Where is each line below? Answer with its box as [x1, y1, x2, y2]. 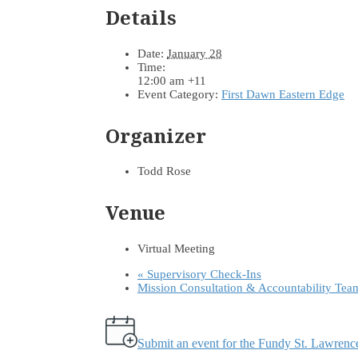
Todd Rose [137, 165, 191, 178]
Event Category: [137, 87, 218, 101]
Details [105, 3, 177, 30]
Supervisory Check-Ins [144, 268, 261, 281]
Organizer [105, 121, 206, 149]
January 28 [167, 46, 222, 60]
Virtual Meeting [137, 242, 215, 256]
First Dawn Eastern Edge [221, 87, 344, 101]
